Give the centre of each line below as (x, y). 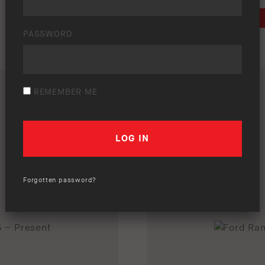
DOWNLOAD (223, 18)
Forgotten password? (60, 180)
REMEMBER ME (64, 92)
